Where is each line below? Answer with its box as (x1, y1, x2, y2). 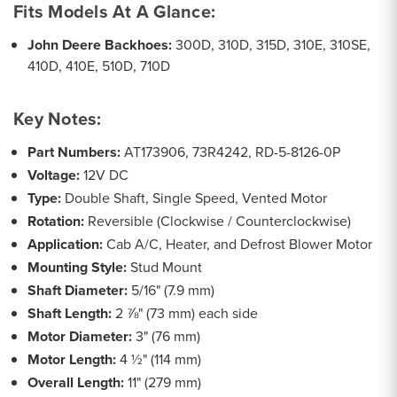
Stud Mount (127, 256, 203, 277)
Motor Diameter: (27, 325, 133, 346)
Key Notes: (13, 105, 102, 132)
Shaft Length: (27, 302, 113, 323)
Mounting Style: (27, 256, 128, 277)
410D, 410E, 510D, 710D (27, 55, 171, 76)
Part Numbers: (27, 141, 121, 162)
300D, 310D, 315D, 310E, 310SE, (172, 34, 371, 55)
